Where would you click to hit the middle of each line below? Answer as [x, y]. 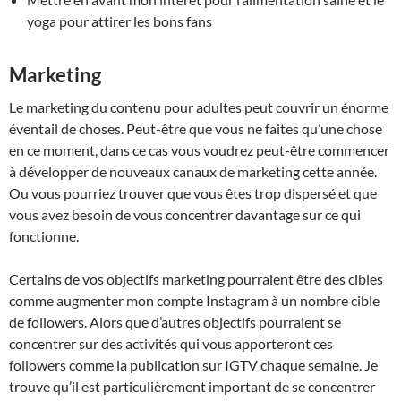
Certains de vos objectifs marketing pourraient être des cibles [196, 278]
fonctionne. [44, 235]
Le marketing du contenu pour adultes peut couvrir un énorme [199, 107]
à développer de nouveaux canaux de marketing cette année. [193, 171]
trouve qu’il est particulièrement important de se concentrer [192, 386]
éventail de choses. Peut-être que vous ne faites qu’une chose [196, 128]
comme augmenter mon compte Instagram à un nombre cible [194, 300]
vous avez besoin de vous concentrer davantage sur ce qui [185, 214]
